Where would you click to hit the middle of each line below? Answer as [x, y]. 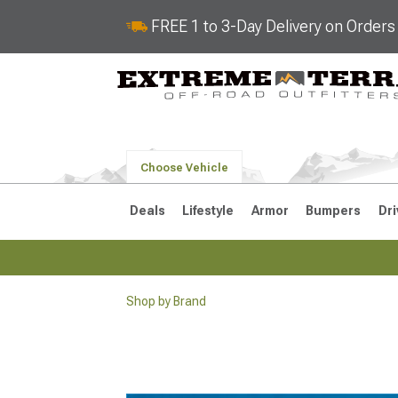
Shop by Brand [166, 301]
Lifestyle [208, 211]
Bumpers [334, 211]
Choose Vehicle [184, 168]
